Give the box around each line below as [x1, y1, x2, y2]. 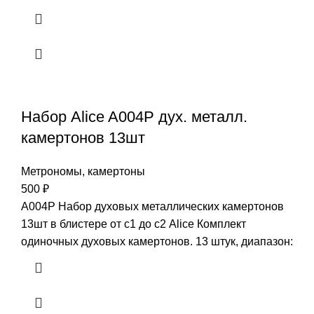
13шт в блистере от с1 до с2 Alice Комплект [21, 217, 246, 230]
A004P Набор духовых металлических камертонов [21, 200, 284, 212]
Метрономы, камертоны [21, 165, 145, 177]
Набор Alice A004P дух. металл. [21, 107, 247, 125]
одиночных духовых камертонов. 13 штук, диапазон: [21, 235, 293, 247]
